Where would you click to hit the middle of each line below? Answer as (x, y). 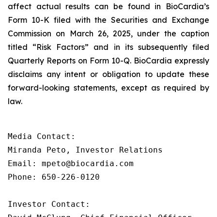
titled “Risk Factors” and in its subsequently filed (108, 47)
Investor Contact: (49, 204)
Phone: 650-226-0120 (54, 177)
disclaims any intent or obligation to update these (108, 74)
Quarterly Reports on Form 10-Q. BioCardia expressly (108, 61)
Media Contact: (42, 136)
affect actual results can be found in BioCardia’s (108, 6)
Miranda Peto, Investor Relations (85, 150)
